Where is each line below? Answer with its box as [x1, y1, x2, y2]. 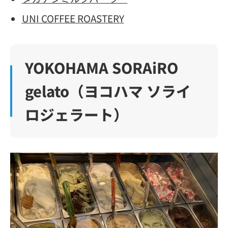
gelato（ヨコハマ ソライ [24, 80, 191, 102]
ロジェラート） [24, 104, 128, 125]
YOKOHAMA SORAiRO [24, 57, 178, 78]
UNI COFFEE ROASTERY [21, 11, 124, 25]
